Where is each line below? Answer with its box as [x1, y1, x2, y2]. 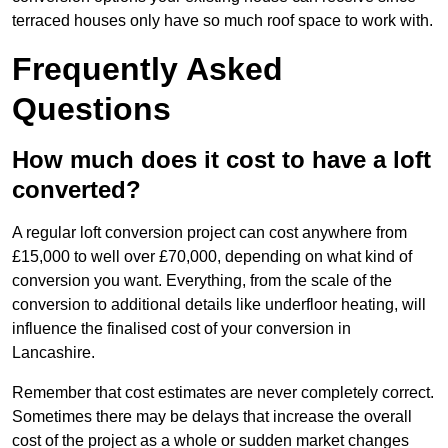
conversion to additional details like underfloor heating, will [12, 296, 426, 314]
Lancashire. [12, 344, 95, 362]
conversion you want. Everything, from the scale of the [12, 272, 392, 290]
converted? [12, 176, 141, 204]
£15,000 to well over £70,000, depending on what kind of [12, 248, 412, 266]
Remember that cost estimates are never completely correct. [12, 384, 434, 402]
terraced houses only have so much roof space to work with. [12, 12, 433, 30]
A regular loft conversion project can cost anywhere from [12, 224, 407, 242]
